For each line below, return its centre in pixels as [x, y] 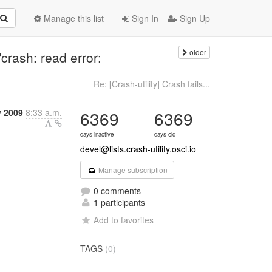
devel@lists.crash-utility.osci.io [138, 149]
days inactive [97, 134]
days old [165, 134]
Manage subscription [132, 170]
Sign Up [194, 18]
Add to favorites [124, 220]
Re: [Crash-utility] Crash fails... [151, 84]
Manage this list [73, 18]
